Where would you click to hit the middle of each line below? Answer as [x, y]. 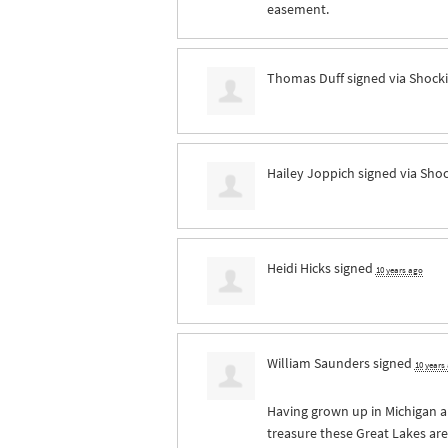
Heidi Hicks [298, 267]
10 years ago [399, 269]
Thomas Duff [305, 77]
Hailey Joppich [310, 172]
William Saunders [318, 362]
